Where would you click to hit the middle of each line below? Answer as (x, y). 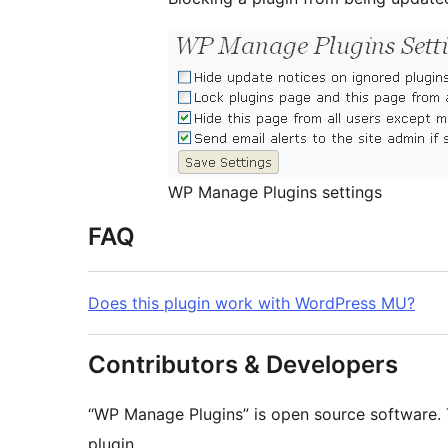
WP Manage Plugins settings (275, 192)
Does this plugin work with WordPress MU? (251, 303)
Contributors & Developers (243, 365)
